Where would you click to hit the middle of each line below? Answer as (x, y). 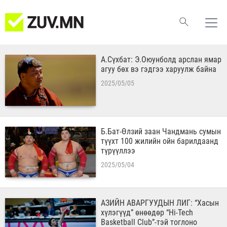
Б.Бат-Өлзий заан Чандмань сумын (161, 131)
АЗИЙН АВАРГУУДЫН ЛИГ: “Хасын (160, 203)
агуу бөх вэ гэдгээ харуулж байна (159, 69)
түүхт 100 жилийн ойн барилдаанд (160, 141)
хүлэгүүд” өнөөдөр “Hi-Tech (147, 213)
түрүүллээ (118, 150)
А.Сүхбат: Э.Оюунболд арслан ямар (161, 60)
